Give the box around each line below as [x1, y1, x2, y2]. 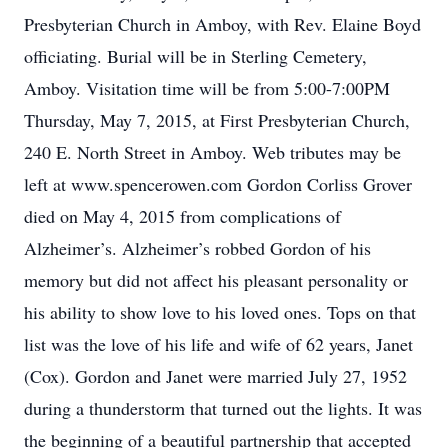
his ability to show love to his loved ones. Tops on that [24, 300, 416, 324]
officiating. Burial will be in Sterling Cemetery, [24, 44, 367, 68]
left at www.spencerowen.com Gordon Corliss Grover [24, 172, 412, 196]
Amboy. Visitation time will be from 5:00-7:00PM [24, 76, 390, 100]
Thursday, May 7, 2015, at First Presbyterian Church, [24, 108, 410, 132]
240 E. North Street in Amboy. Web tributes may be [24, 140, 401, 164]
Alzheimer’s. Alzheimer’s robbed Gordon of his [24, 236, 371, 260]
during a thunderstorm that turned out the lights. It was [24, 396, 422, 420]
